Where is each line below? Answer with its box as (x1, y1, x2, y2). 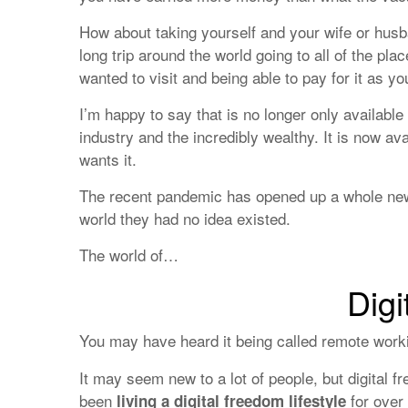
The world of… (79, 243, 178, 266)
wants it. (79, 148, 137, 170)
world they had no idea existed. (79, 207, 291, 229)
